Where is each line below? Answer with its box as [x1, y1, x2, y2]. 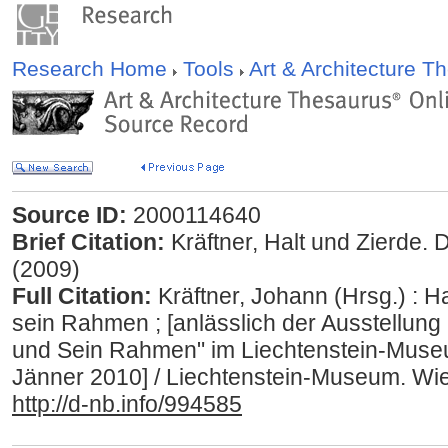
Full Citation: [12, 283, 152, 309]
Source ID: [12, 202, 127, 228]
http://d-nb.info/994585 [12, 391, 242, 417]
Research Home [12, 57, 173, 80]
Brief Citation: [12, 229, 165, 255]
